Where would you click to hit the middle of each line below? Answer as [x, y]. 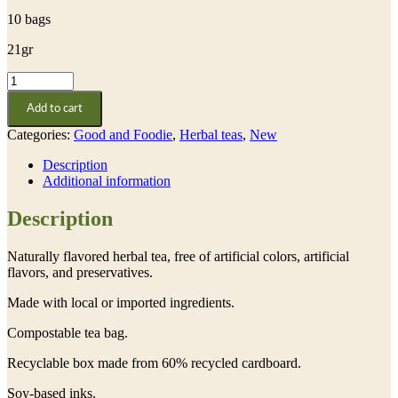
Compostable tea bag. [68, 333]
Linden [26, 79]
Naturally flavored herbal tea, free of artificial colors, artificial [178, 257]
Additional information [107, 181]
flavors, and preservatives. [80, 273]
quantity [29, 95]
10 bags [29, 20]
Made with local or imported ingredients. [121, 303]
